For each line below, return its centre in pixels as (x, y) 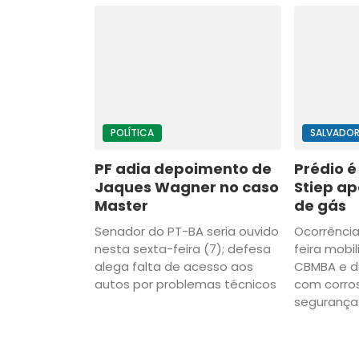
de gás (320, 206)
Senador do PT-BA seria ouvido (187, 232)
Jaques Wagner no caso (187, 188)
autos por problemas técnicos (186, 284)
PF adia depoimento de (183, 169)
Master (121, 206)
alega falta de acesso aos (174, 267)
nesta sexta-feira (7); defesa (183, 249)
